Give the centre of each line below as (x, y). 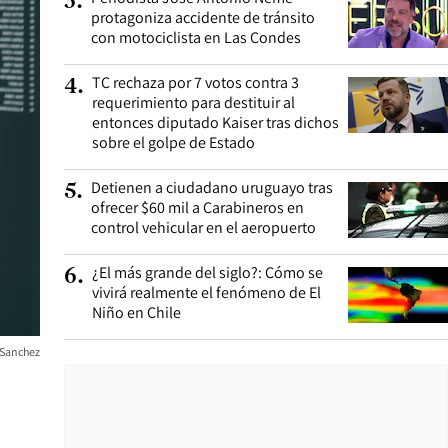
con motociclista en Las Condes (196, 37)
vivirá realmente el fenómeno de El (206, 292)
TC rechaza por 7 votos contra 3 (195, 82)
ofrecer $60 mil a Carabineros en (197, 207)
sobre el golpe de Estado (173, 142)
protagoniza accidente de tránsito (203, 17)
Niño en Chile (136, 312)
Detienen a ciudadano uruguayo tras (212, 187)
